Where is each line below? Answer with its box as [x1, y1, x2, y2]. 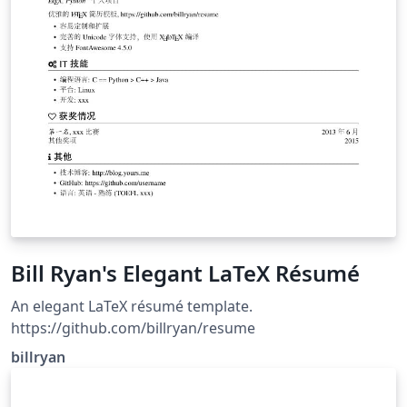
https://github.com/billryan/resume [11, 318, 255, 339]
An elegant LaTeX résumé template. [11, 296, 253, 317]
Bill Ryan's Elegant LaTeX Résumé [11, 258, 360, 289]
